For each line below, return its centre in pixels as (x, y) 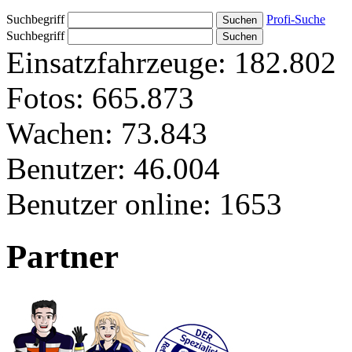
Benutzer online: (109, 203)
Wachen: (60, 133)
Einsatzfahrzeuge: (116, 62)
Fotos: (45, 97)
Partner (62, 256)
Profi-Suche (296, 19)
